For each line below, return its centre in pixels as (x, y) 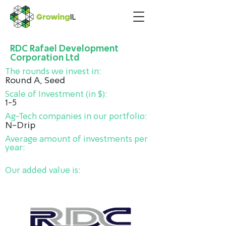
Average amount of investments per (76, 139)
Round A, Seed (35, 81)
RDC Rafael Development (64, 49)
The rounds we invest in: (53, 72)
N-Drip (20, 126)
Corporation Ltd (45, 58)
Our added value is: (43, 171)
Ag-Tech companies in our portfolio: (76, 117)
